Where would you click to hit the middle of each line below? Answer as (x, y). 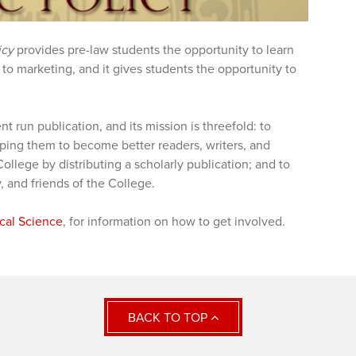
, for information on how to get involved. (174, 221)
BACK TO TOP (169, 317)
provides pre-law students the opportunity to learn (154, 50)
